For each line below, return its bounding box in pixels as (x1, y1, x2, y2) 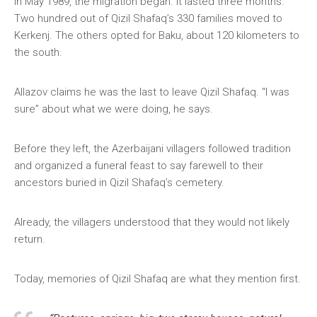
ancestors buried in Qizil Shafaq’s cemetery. (14, 176, 233, 189)
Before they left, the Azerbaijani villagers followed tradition (14, 142, 291, 155)
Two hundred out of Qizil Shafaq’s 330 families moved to (14, 12, 282, 25)
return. (14, 233, 45, 246)
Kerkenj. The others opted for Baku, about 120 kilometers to (14, 29, 299, 42)
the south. (14, 46, 62, 59)
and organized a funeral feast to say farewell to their (14, 159, 263, 172)
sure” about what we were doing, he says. (14, 103, 213, 115)
